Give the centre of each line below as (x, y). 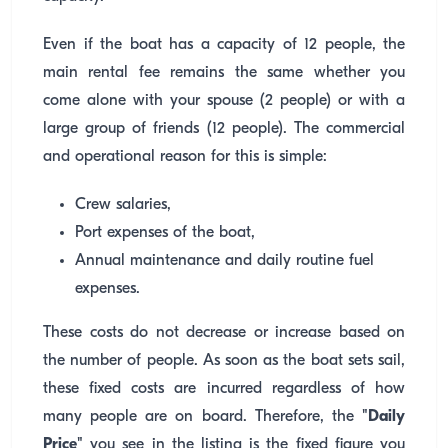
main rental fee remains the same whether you (224, 73)
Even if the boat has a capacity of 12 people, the (224, 45)
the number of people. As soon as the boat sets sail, (224, 361)
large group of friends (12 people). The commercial (224, 129)
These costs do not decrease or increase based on (224, 333)
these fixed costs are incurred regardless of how (224, 389)
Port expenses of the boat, (165, 233)
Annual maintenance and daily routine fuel (224, 261)
